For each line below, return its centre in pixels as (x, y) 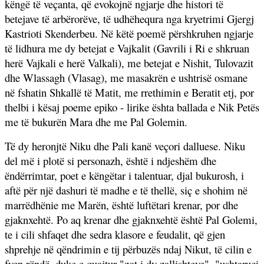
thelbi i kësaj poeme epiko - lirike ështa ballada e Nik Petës (132, 107)
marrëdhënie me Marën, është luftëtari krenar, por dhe (121, 204)
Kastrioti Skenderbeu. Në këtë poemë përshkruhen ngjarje (129, 33)
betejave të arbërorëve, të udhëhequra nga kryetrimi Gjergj (129, 18)
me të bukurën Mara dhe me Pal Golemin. (96, 121)
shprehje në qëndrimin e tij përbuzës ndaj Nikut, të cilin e (128, 249)
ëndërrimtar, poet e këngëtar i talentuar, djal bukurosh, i (124, 175)
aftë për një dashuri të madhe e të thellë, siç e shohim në (126, 190)
